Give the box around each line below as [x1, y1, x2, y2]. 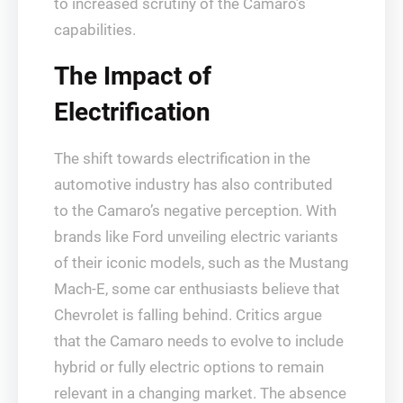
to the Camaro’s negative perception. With [54, 201, 336, 219]
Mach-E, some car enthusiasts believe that [54, 280, 340, 298]
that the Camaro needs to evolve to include [54, 332, 344, 350]
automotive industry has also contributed [54, 175, 333, 193]
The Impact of [54, 61, 211, 91]
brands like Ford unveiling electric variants [54, 228, 338, 246]
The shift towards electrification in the [54, 149, 310, 167]
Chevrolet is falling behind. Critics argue [54, 306, 322, 324]
